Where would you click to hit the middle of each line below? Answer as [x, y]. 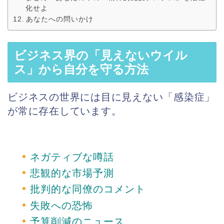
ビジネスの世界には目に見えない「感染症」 [111, 97]
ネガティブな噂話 [72, 157]
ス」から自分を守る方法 [81, 69]
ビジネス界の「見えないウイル [101, 55]
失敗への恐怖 [61, 205]
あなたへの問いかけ [59, 19]
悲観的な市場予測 [72, 173]
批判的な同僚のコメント [88, 189]
